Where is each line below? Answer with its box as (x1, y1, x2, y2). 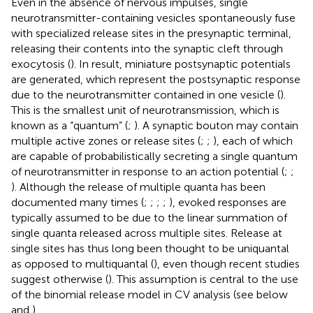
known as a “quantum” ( (11, 118, 128, 132)
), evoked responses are (169, 195, 286, 209)
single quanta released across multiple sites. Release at (11, 226, 282, 240)
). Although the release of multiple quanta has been (11, 180, 265, 194)
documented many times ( (11, 195, 144, 209)
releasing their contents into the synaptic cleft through (11, 41, 283, 55)
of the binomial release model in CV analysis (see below (11, 287, 288, 301)
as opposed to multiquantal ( (11, 256, 154, 270)
